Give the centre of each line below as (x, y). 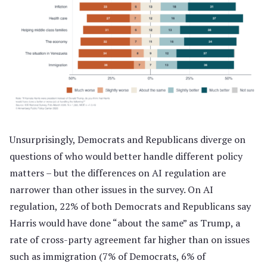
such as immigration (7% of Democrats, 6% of (108, 256)
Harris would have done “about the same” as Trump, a (125, 223)
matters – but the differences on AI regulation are (118, 173)
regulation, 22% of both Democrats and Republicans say (130, 206)
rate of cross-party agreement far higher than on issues (130, 239)
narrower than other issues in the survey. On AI (111, 189)
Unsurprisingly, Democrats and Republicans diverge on (128, 139)
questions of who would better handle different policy (126, 156)
